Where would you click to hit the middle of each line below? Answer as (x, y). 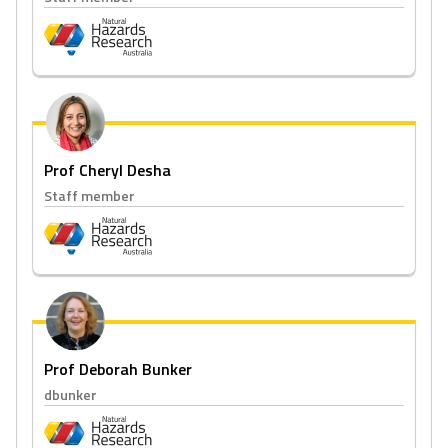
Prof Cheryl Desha (107, 170)
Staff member (89, 195)
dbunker (70, 394)
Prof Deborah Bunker (118, 369)
